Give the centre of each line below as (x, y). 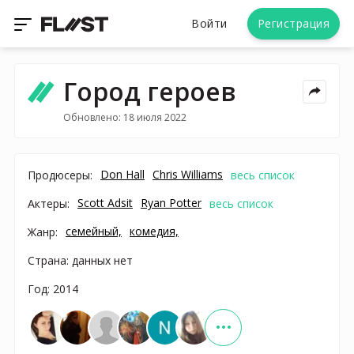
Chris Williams (188, 174)
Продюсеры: (60, 175)
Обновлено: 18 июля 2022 (124, 117)
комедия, (154, 231)
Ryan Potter (171, 202)
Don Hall (122, 174)
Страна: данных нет (80, 260)
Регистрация (293, 23)
